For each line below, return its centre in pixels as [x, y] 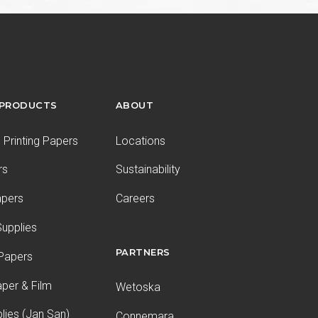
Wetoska [138, 287]
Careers [135, 199]
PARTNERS [143, 252]
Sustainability [148, 170]
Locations [140, 141]
